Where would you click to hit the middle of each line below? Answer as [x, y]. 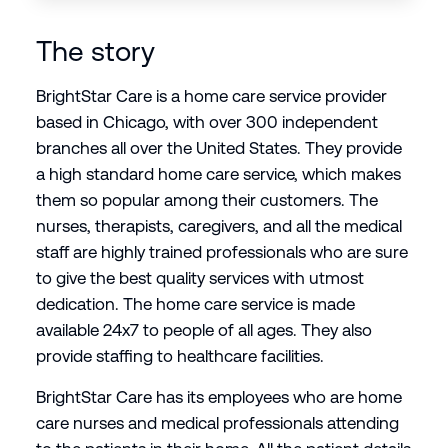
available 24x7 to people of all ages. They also [203, 330]
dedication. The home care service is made [195, 304]
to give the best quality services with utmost [199, 278]
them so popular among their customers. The [206, 200]
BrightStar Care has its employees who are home [218, 397]
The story [95, 51]
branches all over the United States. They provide [218, 148]
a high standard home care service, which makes [218, 174]
